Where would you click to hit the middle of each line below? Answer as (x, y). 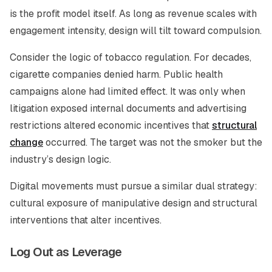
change (26, 142)
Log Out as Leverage (66, 252)
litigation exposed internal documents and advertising (128, 108)
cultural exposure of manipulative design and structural (134, 203)
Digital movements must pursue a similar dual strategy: (134, 186)
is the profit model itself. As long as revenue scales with (133, 14)
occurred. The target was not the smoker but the (153, 142)
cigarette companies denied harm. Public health (116, 74)
